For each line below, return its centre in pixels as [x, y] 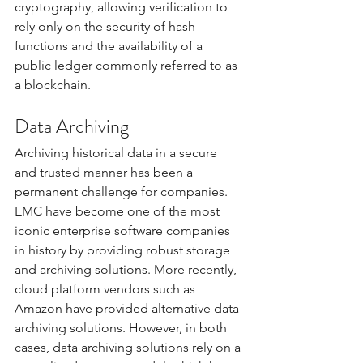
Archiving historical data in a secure [117, 152]
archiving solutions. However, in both [122, 327]
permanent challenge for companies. [123, 191]
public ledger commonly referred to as [128, 65]
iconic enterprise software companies [124, 230]
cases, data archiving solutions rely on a [129, 347]
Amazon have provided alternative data [128, 308]
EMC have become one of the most [119, 211]
